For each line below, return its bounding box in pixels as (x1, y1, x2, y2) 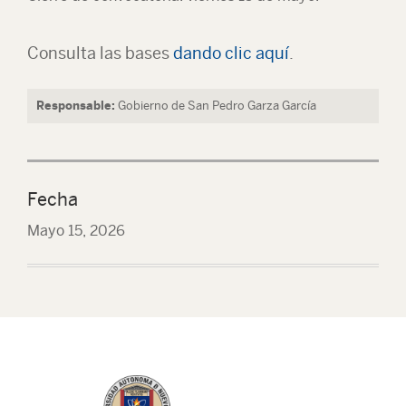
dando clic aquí (173, 43, 289, 63)
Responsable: (36, 99, 115, 112)
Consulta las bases (27, 43, 173, 63)
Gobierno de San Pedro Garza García (118, 99, 316, 112)
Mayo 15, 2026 (27, 222, 125, 239)
